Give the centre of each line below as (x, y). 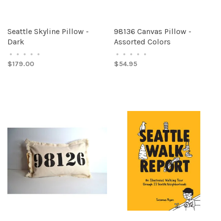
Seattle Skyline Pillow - (48, 31)
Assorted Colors (142, 42)
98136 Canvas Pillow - (153, 31)
